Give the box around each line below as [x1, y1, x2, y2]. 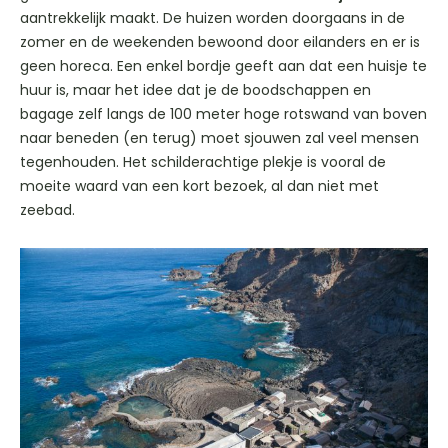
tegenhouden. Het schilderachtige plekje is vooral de [20, 152, 386, 173]
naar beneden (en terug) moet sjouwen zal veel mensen [20, 128, 419, 149]
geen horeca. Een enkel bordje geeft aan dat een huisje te [20, 56, 427, 77]
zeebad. [20, 200, 75, 221]
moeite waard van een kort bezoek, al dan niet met [20, 176, 379, 197]
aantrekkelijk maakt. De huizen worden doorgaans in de [20, 8, 405, 29]
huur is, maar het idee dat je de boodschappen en [20, 80, 371, 101]
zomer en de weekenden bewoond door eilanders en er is [20, 32, 420, 53]
